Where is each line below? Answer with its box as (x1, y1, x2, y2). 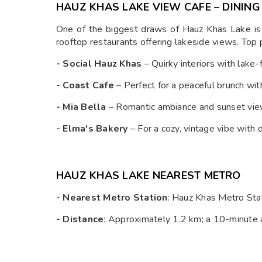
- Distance (56, 213, 104, 226)
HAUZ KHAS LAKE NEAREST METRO (56, 168, 241, 183)
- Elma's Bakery (56, 122, 128, 136)
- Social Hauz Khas (56, 57, 142, 71)
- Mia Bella (56, 101, 106, 114)
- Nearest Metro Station (56, 191, 168, 205)
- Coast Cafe (56, 79, 114, 92)
